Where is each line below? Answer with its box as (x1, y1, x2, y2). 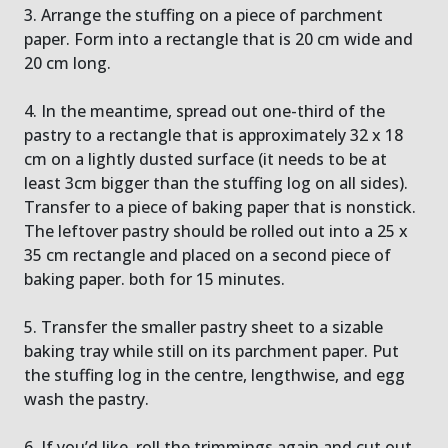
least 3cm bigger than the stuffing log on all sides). (24, 172, 408, 194)
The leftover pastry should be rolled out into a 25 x (24, 220, 408, 242)
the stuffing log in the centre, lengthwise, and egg (24, 364, 405, 386)
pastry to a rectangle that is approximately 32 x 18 (24, 124, 403, 146)
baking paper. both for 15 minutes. (24, 268, 285, 290)
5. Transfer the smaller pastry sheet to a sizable (24, 316, 383, 338)
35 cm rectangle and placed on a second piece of (24, 244, 391, 266)
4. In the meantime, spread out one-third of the (24, 100, 385, 122)
